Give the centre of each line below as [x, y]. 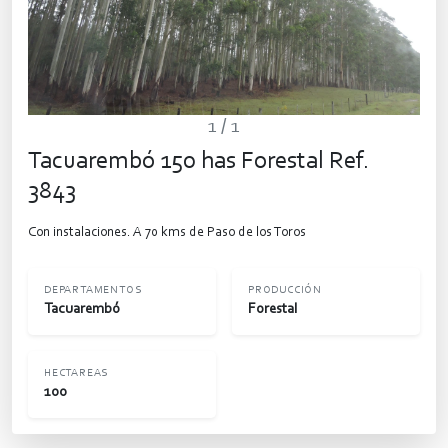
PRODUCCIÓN [285, 290]
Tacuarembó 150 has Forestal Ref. [199, 161]
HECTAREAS [76, 373]
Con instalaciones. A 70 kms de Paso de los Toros [167, 232]
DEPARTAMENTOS [93, 290]
